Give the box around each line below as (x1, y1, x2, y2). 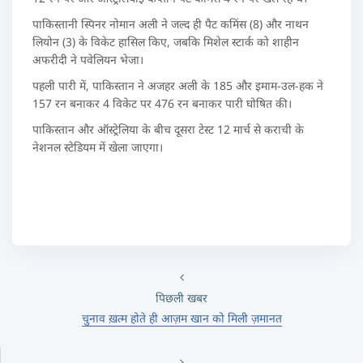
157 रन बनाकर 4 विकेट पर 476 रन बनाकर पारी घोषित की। (32, 96, 292, 111)
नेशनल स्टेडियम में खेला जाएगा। (32, 139, 163, 155)
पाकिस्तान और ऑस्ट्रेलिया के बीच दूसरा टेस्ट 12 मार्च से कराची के (32, 122, 304, 137)
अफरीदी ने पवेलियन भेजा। (32, 52, 143, 67)
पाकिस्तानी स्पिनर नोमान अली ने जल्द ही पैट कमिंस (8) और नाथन (32, 16, 309, 32)
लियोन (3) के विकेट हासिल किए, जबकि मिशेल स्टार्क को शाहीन (32, 34, 299, 49)
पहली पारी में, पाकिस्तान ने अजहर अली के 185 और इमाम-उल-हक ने (32, 78, 323, 93)
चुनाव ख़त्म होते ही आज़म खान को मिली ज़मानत (81, 310, 282, 326)
